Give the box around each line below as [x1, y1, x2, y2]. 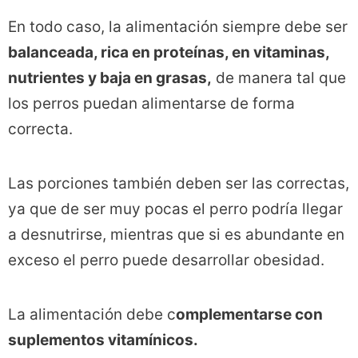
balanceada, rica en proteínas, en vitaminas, [8, 43, 329, 62]
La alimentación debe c [8, 305, 176, 324]
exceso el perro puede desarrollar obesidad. [8, 251, 324, 270]
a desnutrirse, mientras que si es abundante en [8, 225, 344, 245]
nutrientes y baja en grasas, [8, 69, 212, 88]
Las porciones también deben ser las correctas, [8, 174, 349, 193]
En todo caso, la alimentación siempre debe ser [8, 18, 348, 37]
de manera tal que [212, 69, 346, 88]
